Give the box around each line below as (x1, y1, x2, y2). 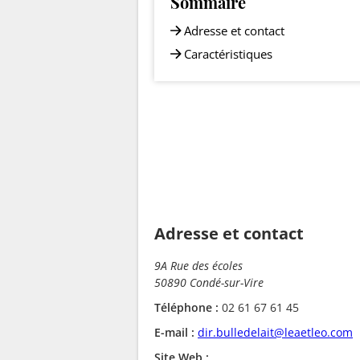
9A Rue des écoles (154, 258, 243, 273)
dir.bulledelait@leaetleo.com (198, 325, 353, 340)
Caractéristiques (184, 45, 272, 62)
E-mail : (154, 325, 194, 340)
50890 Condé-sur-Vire (154, 275, 264, 290)
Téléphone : (154, 300, 219, 315)
